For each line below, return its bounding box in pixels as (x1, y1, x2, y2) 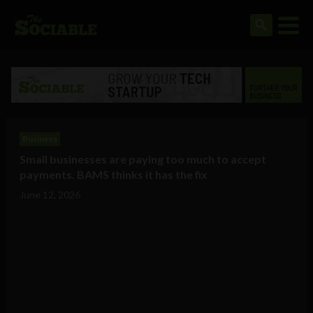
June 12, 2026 (20, 189, 80, 201)
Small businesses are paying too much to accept (20, 152, 266, 166)
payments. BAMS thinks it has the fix (20, 168, 208, 182)
